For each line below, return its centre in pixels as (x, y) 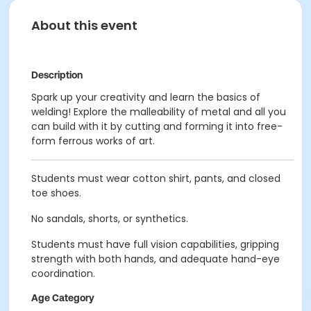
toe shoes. (56, 193)
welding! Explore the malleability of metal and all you (159, 112)
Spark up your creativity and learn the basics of (146, 97)
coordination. (63, 274)
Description (57, 75)
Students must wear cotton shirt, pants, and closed (156, 178)
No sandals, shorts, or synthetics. (110, 219)
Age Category (63, 298)
